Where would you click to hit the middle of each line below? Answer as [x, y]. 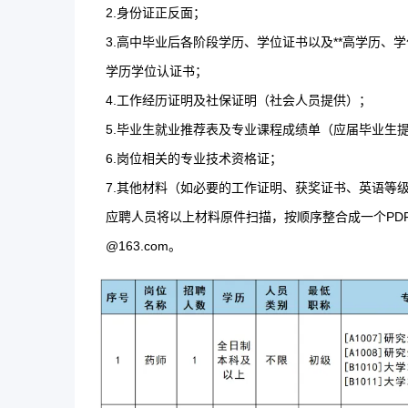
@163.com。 [143, 246]
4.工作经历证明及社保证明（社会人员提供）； [239, 100]
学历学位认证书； [157, 71]
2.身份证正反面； [156, 13]
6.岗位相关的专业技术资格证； [194, 158]
